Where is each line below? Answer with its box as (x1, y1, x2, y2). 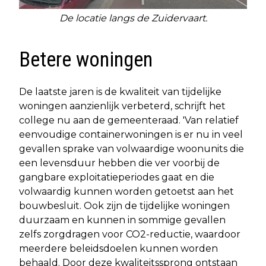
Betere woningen (19, 47, 153, 72)
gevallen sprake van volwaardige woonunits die (19, 142, 244, 154)
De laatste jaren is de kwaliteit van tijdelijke (19, 85, 221, 97)
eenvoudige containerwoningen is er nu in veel (19, 128, 243, 140)
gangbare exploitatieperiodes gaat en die (19, 171, 214, 183)
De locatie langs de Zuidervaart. (59, 12, 207, 24)
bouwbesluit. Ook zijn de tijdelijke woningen (19, 199, 230, 211)
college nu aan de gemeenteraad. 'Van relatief (19, 114, 239, 126)
